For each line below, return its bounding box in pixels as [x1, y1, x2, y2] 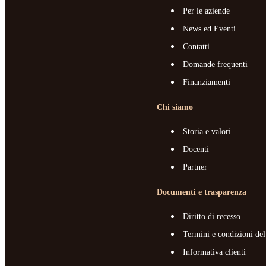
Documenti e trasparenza [157, 188, 246, 197]
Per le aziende [183, 7, 230, 16]
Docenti [183, 145, 209, 154]
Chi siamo [157, 103, 193, 112]
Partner [183, 163, 207, 172]
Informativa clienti [183, 248, 246, 257]
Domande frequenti [183, 60, 248, 69]
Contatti [183, 42, 210, 52]
